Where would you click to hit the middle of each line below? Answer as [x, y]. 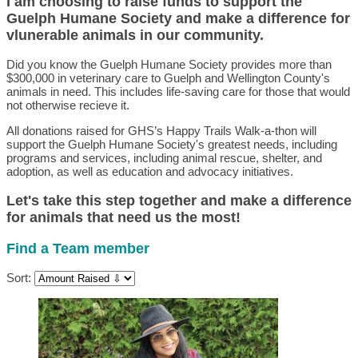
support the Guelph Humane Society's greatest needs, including [172, 145]
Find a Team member [78, 248]
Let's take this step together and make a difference [179, 200]
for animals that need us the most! [123, 217]
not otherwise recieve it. [68, 105]
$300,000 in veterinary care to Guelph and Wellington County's [168, 78]
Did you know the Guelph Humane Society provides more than [169, 65]
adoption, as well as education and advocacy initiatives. [151, 172]
